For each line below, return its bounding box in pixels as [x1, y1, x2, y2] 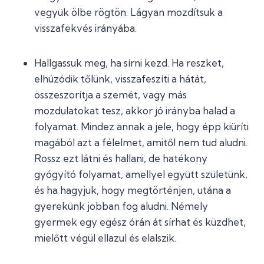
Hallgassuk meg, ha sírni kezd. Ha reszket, [34, 57, 224, 69]
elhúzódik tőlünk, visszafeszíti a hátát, [34, 72, 206, 85]
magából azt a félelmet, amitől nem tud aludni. [34, 136, 247, 148]
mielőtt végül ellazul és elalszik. [34, 232, 176, 244]
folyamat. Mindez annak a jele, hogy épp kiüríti [34, 120, 249, 133]
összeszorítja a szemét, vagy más [34, 88, 187, 101]
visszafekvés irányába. [34, 22, 137, 34]
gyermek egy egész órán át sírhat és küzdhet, [34, 216, 246, 228]
